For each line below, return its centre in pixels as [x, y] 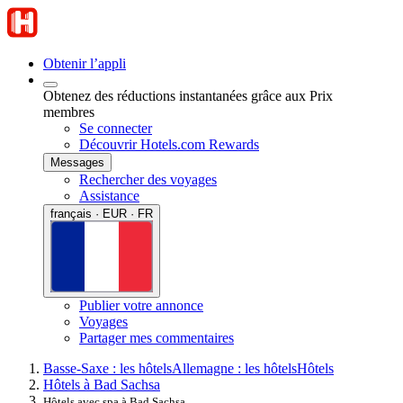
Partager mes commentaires [157, 337]
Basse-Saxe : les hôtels [107, 368]
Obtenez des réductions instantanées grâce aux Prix [188, 96]
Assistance [109, 196]
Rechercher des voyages [148, 179]
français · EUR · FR [102, 214]
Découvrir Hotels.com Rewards [169, 144]
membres [69, 112]
